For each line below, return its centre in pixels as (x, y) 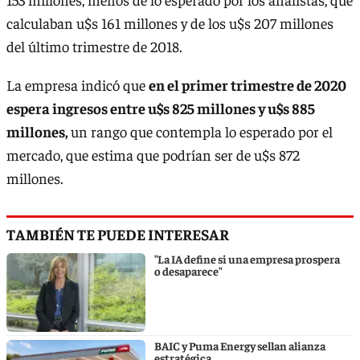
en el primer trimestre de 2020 (247, 84)
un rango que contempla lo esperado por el (202, 131)
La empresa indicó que (78, 84)
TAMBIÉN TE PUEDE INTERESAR (118, 233)
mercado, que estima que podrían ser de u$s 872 (153, 154)
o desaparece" (188, 271)
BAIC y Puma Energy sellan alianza (240, 346)
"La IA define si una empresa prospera (247, 259)
